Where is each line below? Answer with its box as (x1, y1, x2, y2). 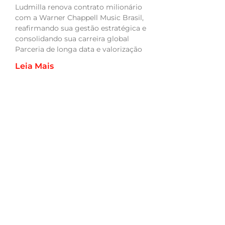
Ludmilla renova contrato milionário (15, 3, 142, 12)
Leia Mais (15, 61, 54, 71)
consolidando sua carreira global (15, 34, 129, 44)
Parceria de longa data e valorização (15, 45, 142, 54)
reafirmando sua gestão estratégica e (15, 24, 146, 33)
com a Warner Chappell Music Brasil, (15, 13, 144, 23)
